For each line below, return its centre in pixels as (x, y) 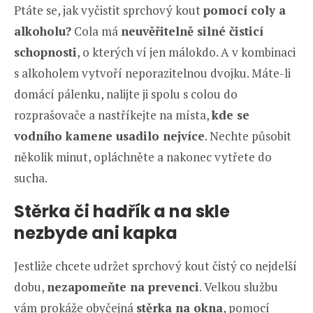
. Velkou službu (239, 287)
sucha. (31, 178)
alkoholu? (43, 31)
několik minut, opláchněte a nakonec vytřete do (143, 157)
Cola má (96, 31)
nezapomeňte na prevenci (123, 287)
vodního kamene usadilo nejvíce (109, 136)
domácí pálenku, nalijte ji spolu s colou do (126, 94)
